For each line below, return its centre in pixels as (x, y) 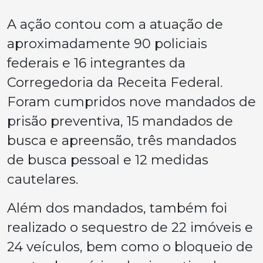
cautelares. (43, 179)
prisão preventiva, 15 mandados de (120, 121)
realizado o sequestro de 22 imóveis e (130, 227)
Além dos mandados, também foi (117, 208)
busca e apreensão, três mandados (122, 140)
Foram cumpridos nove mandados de (131, 101)
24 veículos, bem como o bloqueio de (130, 246)
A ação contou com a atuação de (115, 24)
